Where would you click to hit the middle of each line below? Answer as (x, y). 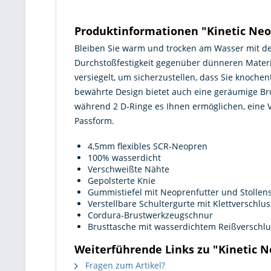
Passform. (94, 121)
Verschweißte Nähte (129, 169)
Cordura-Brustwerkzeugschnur (150, 215)
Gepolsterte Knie (122, 181)
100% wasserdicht (124, 158)
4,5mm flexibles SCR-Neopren (148, 146)
